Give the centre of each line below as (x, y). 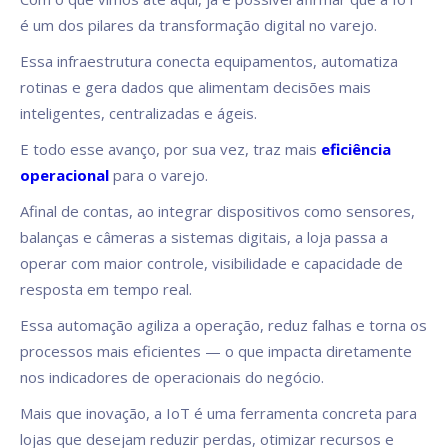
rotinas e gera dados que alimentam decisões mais (195, 87)
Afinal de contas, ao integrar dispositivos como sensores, (217, 211)
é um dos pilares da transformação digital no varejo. (198, 25)
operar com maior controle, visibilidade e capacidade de (211, 263)
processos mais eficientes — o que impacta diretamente (216, 351)
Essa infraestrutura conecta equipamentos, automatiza (209, 61)
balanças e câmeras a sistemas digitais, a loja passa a (204, 237)
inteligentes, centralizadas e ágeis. (138, 113)
